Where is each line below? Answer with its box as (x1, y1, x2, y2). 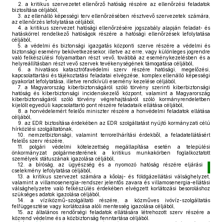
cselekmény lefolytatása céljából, (12, 167, 92, 173)
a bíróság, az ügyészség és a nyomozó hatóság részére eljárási (25, 162, 203, 167)
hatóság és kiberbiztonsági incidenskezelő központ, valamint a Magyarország (12, 90, 210, 96)
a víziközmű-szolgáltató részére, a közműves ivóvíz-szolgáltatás (25, 197, 210, 203)
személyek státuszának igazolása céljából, (12, 156, 115, 162)
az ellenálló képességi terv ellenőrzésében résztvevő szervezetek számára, (22, 13, 210, 19)
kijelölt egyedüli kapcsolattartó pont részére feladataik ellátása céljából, (12, 102, 184, 108)
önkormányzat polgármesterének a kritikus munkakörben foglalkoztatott (12, 150, 210, 156)
